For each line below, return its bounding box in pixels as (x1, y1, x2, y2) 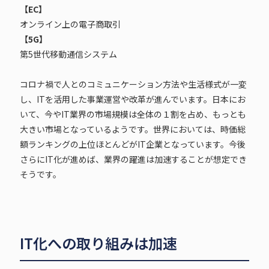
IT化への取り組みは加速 (19, 232, 177, 254)
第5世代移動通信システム (19, 48, 117, 61)
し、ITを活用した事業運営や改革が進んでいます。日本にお (19, 93, 246, 106)
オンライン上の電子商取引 (19, 18, 121, 31)
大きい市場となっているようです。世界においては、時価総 (19, 123, 246, 136)
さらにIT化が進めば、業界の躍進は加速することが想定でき (19, 153, 247, 166)
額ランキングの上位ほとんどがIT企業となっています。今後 (19, 138, 246, 151)
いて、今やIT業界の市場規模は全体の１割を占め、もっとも (19, 108, 246, 121)
